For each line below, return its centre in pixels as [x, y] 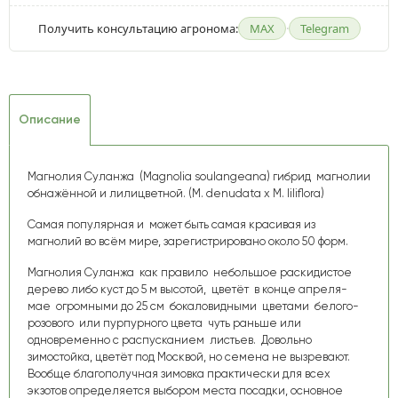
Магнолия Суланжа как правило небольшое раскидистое [190, 272]
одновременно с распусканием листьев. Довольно [170, 339]
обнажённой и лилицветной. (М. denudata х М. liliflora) [176, 193]
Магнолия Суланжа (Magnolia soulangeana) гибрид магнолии [199, 176]
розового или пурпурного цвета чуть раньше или [164, 322]
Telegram [324, 28]
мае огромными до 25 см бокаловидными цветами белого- [193, 306]
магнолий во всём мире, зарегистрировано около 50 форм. [188, 241]
